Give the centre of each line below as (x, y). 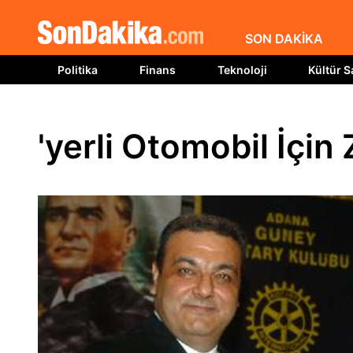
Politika (78, 70)
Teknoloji (242, 70)
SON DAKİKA (284, 39)
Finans (157, 70)
